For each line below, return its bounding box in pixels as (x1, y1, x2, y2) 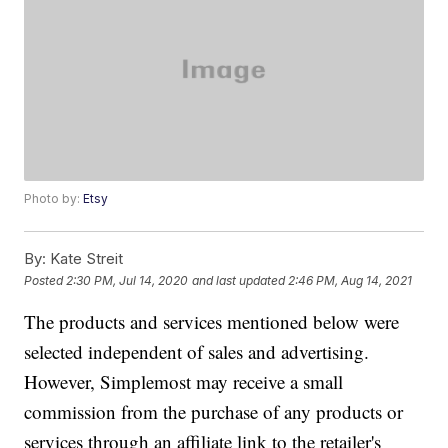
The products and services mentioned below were (24, 309, 400, 335)
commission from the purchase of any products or (24, 399, 404, 425)
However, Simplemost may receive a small (24, 369, 344, 395)
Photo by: (24, 191, 84, 207)
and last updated (192, 272, 286, 288)
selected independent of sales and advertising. (24, 339, 370, 365)
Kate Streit (46, 249, 124, 269)
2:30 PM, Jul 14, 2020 (66, 272, 189, 288)
